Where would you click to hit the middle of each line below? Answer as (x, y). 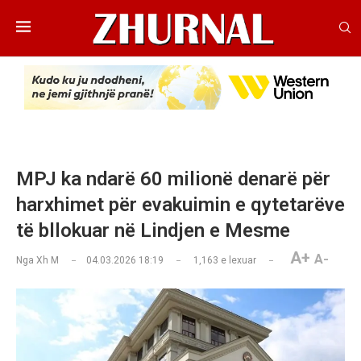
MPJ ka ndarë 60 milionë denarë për (173, 179)
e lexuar (237, 261)
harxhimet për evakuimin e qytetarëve (180, 205)
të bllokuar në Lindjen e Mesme (153, 231)
